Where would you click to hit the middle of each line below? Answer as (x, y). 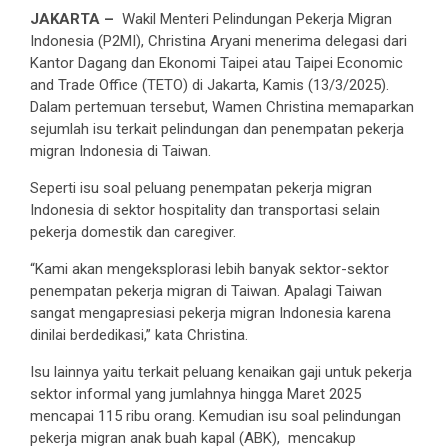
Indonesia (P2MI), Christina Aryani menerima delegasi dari (218, 40)
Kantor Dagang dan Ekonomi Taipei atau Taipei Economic (216, 62)
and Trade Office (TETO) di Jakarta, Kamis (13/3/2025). (209, 84)
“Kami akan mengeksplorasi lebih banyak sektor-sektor (209, 268)
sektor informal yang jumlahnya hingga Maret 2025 (195, 393)
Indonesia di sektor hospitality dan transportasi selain (205, 209)
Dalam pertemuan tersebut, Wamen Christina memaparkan (222, 106)
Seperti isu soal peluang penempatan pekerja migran (201, 187)
